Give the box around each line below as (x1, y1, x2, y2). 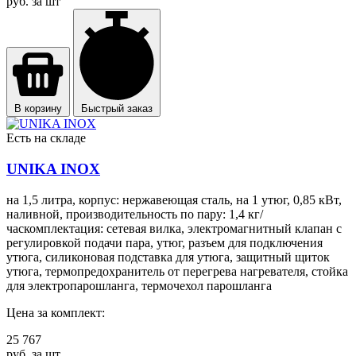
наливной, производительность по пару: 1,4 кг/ (6, 207, 263, 221)
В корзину (14, 103, 62, 115)
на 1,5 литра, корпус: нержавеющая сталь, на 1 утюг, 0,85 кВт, (6, 192, 342, 207)
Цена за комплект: (6, 305, 105, 319)
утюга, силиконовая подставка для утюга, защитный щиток (6, 250, 330, 264)
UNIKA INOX (6, 160, 100, 177)
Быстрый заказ (81, 103, 153, 115)
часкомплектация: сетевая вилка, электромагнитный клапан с (6, 221, 342, 235)
